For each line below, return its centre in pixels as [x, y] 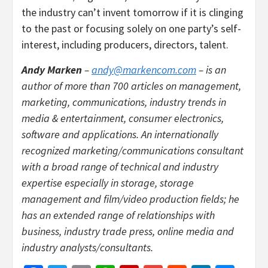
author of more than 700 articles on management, [131, 86]
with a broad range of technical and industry [120, 166]
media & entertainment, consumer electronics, [123, 118]
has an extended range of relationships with [118, 215]
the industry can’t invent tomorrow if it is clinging [133, 12]
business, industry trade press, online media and [128, 231]
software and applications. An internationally [120, 134]
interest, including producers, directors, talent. [125, 44]
